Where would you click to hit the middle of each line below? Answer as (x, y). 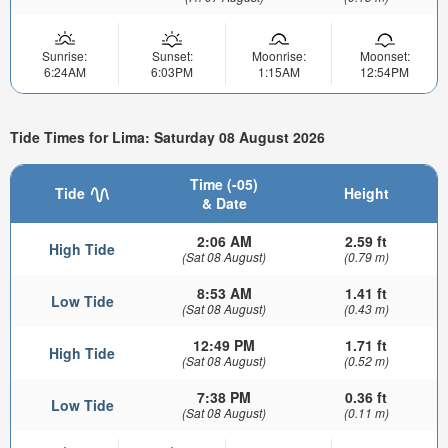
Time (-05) (224, 183)
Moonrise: (278, 56)
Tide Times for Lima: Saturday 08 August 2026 (167, 137)
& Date (224, 202)
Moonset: (384, 56)
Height (366, 192)
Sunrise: (64, 56)
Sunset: (172, 56)
